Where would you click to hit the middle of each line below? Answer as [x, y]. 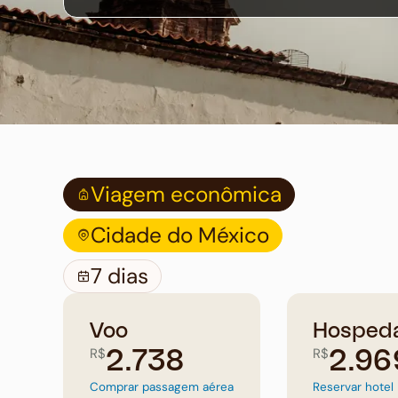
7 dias [119, 276]
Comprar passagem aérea [161, 387]
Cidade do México [179, 235]
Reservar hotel [354, 387]
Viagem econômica [186, 194]
